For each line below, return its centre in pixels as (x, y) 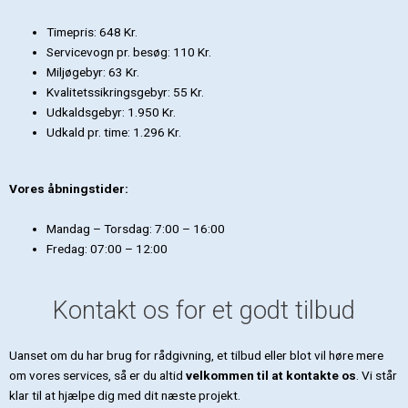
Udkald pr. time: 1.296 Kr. (114, 132)
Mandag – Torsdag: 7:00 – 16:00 (136, 228)
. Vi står (377, 376)
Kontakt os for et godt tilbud (204, 311)
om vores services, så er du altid (97, 376)
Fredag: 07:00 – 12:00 (107, 248)
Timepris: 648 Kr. (92, 31)
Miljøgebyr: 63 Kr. (93, 71)
